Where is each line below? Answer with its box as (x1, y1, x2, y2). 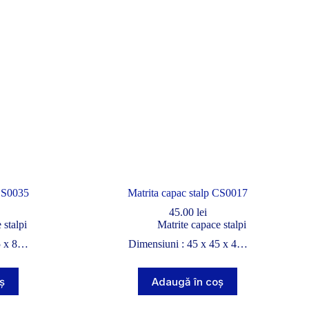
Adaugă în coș (152, 275, 224, 288)
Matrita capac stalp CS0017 (128, 187, 248, 199)
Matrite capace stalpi (157, 219, 246, 231)
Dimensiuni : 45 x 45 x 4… (128, 238, 248, 250)
